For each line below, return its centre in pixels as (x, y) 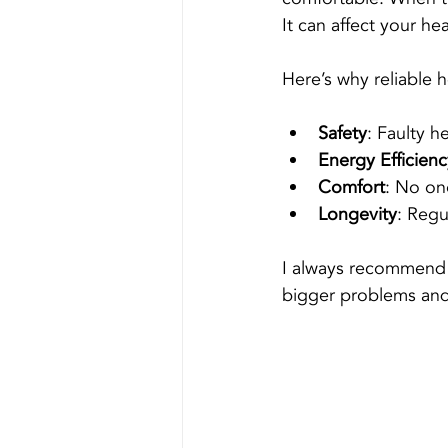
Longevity (357, 214)
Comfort (351, 187)
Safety (342, 133)
